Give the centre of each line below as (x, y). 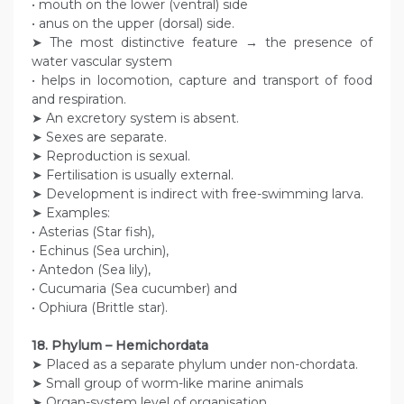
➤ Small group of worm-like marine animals (167, 384)
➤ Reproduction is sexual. (111, 156)
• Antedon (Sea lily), (91, 270)
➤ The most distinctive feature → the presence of (202, 43)
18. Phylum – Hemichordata (120, 346)
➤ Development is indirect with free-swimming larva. (197, 194)
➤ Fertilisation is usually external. (133, 175)
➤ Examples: (71, 213)
